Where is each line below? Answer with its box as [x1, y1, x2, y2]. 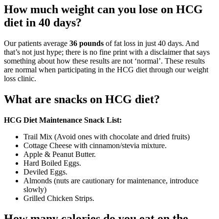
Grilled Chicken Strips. [23, 194, 94, 202]
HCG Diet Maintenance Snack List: [4, 115, 122, 124]
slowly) [23, 185, 46, 194]
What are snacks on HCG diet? [4, 92, 160, 106]
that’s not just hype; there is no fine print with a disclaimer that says [4, 47, 210, 56]
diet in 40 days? [4, 16, 82, 29]
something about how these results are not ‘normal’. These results [4, 56, 205, 65]
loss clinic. [4, 74, 36, 83]
